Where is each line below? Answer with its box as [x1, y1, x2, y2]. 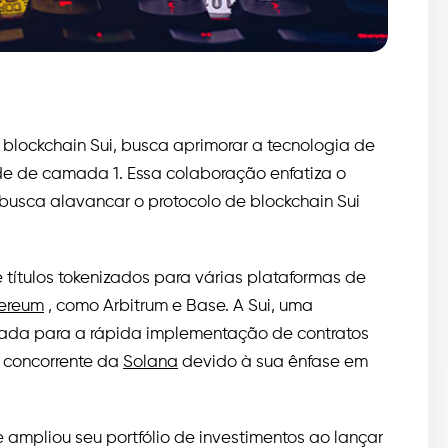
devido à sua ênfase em [182, 354, 368, 371]
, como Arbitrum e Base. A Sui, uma [48, 298, 313, 315]
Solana [123, 354, 178, 371]
